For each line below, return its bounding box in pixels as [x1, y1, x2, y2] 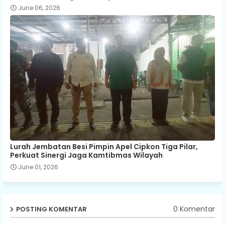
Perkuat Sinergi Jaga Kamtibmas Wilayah [10, 150, 163, 160]
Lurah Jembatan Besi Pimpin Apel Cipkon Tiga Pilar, [10, 141, 198, 152]
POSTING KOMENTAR [16, 204, 87, 214]
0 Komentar [173, 204, 215, 214]
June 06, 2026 [18, 3, 60, 12]
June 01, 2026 [18, 162, 58, 171]
